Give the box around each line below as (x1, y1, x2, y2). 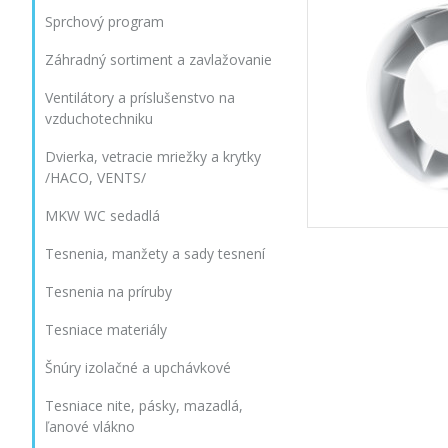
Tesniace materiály (45, 320, 167, 339)
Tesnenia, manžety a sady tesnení (45, 244, 265, 263)
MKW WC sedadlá (45, 206, 160, 225)
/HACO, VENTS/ (45, 168, 146, 187)
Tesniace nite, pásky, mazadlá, (45, 396, 243, 415)
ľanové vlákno (45, 417, 135, 436)
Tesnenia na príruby (45, 282, 172, 301)
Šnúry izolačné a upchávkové (45, 358, 231, 377)
